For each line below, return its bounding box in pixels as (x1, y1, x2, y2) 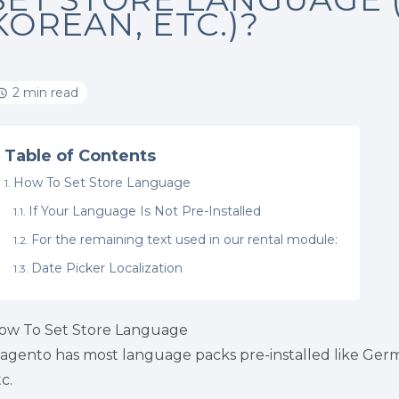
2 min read (12, 85, 79, 101)
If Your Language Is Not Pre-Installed (28, 203, 262, 219)
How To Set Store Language (13, 175, 191, 191)
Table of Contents (4, 146, 157, 166)
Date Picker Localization (31, 260, 183, 276)
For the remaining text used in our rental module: (31, 232, 338, 248)
